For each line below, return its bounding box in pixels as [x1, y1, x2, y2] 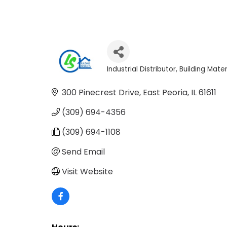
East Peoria [143, 86, 187, 98]
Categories [106, 70, 159, 83]
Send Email [62, 145, 105, 158]
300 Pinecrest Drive [62, 86, 139, 98]
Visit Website [62, 165, 113, 177]
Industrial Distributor [107, 64, 176, 74]
